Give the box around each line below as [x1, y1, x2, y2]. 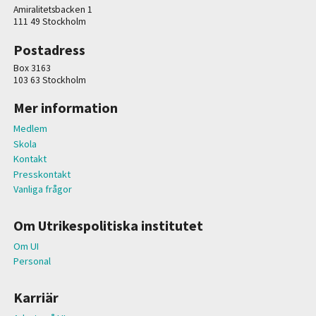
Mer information [13, 98, 118, 116]
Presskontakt [13, 167, 71, 181]
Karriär [13, 288, 59, 306]
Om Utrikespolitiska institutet [13, 216, 203, 234]
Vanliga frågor [13, 183, 72, 196]
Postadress [13, 40, 85, 59]
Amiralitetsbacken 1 [13, 4, 92, 16]
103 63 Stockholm [13, 73, 86, 86]
